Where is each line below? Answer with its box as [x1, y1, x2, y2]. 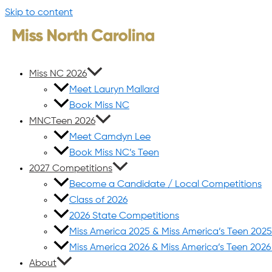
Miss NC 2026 [29, 69, 87, 79]
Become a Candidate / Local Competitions [69, 180, 262, 189]
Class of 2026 [69, 195, 127, 205]
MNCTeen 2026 [29, 117, 95, 126]
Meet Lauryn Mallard [69, 85, 159, 95]
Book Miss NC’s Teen [69, 148, 159, 158]
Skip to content [5, 8, 73, 18]
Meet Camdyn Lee [69, 132, 151, 142]
